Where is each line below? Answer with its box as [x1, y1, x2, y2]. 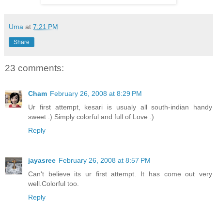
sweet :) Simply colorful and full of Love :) [28, 112, 154, 121]
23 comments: [5, 63, 64, 74]
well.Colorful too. [28, 179, 79, 187]
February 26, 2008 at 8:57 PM [59, 156, 151, 164]
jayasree [28, 156, 56, 164]
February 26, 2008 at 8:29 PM [50, 89, 142, 97]
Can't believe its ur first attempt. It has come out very [28, 170, 212, 178]
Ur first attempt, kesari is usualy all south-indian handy [28, 103, 212, 111]
